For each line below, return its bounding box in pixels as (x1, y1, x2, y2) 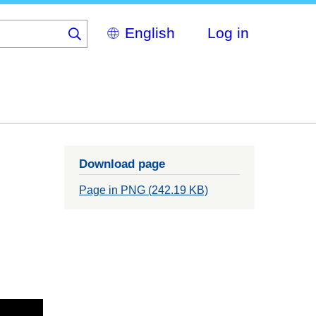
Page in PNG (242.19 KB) (79, 184, 208, 197)
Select (95, 20, 125, 32)
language (95, 50, 140, 62)
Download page (79, 157, 165, 171)
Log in (207, 24, 249, 41)
